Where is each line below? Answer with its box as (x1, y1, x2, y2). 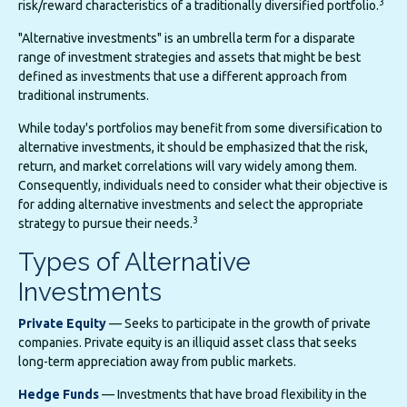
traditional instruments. (18, 88, 149, 104)
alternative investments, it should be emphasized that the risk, (18, 140, 368, 155)
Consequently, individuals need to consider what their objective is (18, 178, 388, 194)
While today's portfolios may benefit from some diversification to (18, 121, 382, 136)
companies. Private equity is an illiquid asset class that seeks (18, 335, 357, 351)
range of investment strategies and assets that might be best (18, 50, 361, 65)
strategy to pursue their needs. (18, 216, 193, 232)
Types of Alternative (18, 247, 251, 278)
